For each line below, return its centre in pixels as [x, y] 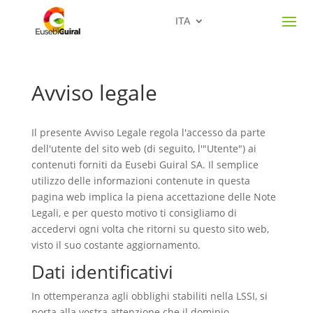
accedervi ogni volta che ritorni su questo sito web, [150, 229]
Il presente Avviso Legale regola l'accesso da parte [148, 132]
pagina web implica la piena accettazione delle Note [153, 197]
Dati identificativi [102, 272]
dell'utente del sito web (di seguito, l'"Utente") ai [144, 148]
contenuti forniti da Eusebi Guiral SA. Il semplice [145, 165]
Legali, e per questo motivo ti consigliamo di [134, 213]
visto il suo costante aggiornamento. [116, 245]
